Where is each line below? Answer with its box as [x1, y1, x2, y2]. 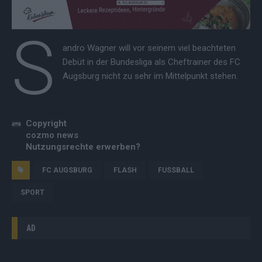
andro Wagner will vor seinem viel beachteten [62, 42, 236, 53]
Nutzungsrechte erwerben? [26, 141, 140, 152]
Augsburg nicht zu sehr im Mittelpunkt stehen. [62, 70, 238, 81]
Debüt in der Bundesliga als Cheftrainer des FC [62, 56, 240, 67]
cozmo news [26, 129, 78, 140]
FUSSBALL [158, 166, 190, 174]
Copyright [26, 118, 67, 129]
